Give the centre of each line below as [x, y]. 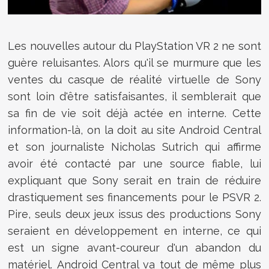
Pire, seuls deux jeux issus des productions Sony [134, 214]
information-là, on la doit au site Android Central [134, 130]
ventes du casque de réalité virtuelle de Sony [134, 79]
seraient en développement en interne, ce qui [134, 231]
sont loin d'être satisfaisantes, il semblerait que [134, 96]
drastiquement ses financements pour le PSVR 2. [134, 197]
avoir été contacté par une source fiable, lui [134, 163]
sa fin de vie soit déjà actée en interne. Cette [134, 113]
